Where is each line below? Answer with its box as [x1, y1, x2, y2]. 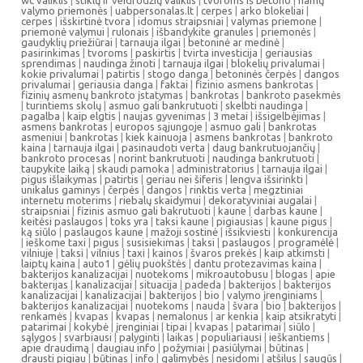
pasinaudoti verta [122, 142, 205, 153]
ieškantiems [269, 331, 325, 343]
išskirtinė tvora [60, 15, 130, 27]
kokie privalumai [21, 68, 99, 79]
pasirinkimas [21, 47, 80, 58]
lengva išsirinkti [230, 173, 303, 185]
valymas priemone [231, 15, 317, 27]
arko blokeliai [240, 5, 304, 16]
